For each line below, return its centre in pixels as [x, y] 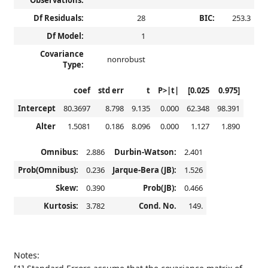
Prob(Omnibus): [48, 170]
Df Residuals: [58, 18]
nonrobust [126, 59]
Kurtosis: [61, 206]
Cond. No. [157, 206]
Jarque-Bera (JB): [144, 170]
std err [111, 90]
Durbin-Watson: [145, 152]
